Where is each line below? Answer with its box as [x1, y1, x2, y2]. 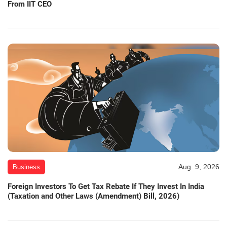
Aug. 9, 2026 [178, 163, 219, 171]
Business [13, 163, 40, 171]
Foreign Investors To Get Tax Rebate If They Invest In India [8, 182, 204, 192]
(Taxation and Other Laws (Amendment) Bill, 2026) [8, 192, 179, 201]
